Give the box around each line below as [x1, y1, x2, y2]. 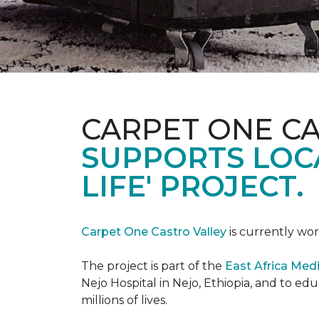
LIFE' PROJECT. [81, 169, 304, 204]
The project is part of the [81, 259, 225, 273]
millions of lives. [81, 293, 167, 307]
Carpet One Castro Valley [81, 225, 226, 239]
